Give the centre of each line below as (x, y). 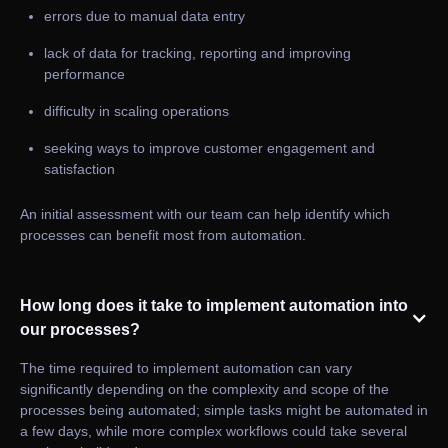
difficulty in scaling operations (136, 111)
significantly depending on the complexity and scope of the (204, 389)
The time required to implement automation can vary (186, 368)
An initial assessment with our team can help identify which (205, 214)
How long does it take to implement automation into (214, 306)
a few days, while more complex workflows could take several (213, 431)
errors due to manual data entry (144, 16)
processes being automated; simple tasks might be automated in (224, 410)
